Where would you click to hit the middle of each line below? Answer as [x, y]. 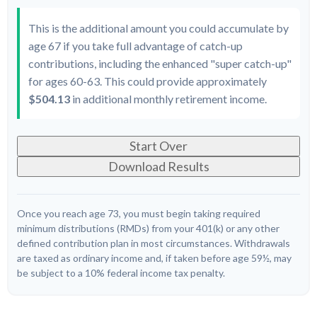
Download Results [158, 166]
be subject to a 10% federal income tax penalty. [121, 273]
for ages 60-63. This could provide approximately [148, 81]
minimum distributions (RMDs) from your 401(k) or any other [148, 228]
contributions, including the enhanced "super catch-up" [160, 63]
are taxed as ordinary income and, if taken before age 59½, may [154, 258]
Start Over [158, 146]
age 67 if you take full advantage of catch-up [136, 46]
